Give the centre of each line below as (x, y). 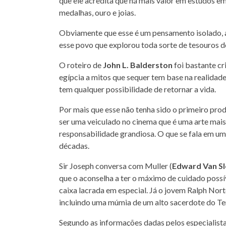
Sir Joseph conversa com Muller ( (116, 166)
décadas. (74, 146)
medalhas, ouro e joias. (97, 12)
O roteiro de (81, 65)
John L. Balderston (138, 65)
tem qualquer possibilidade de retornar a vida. (137, 89)
